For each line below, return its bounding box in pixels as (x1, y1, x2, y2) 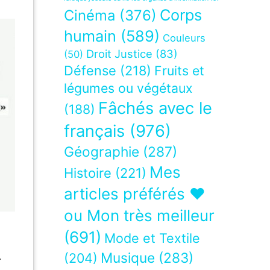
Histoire (64, 165, 111, 181)
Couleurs (163, 32, 206, 45)
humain (64, 27, 116, 46)
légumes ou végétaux (64, 80, 193, 96)
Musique (101, 250, 155, 266)
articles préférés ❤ (64, 184, 206, 204)
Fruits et (154, 63, 204, 79)
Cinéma (64, 7, 115, 25)
